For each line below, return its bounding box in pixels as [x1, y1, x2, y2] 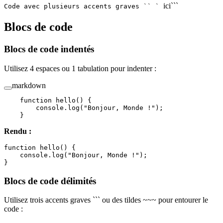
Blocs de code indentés [4, 44, 97, 55]
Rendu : [4, 126, 31, 135]
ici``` [163, 1, 178, 10]
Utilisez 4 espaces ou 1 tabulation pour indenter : [4, 64, 156, 73]
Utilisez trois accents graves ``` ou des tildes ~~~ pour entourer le [4, 196, 208, 205]
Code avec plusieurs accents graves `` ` [4, 2, 163, 10]
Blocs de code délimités [4, 175, 99, 186]
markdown [12, 81, 46, 90]
